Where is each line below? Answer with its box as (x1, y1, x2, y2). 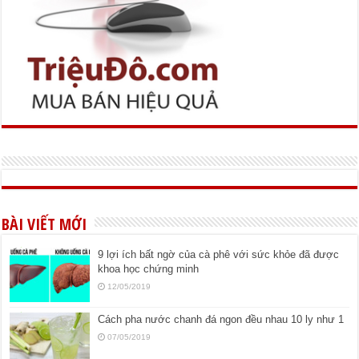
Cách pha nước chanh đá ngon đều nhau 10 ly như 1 (98, 313, 345, 325)
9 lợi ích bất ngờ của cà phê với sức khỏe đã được (98, 248, 340, 260)
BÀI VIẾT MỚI (2, 212, 87, 235)
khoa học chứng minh (98, 262, 200, 275)
